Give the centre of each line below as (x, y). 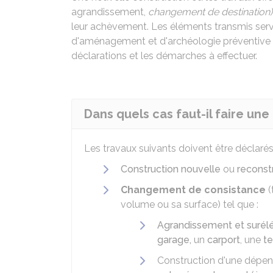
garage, (174, 240)
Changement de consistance (193, 190)
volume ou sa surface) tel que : (190, 204)
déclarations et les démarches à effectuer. (164, 56)
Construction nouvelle (171, 169)
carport (224, 240)
